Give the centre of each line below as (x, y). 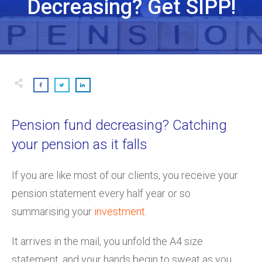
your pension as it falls (80, 144)
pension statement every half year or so (101, 193)
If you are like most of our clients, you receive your (125, 175)
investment (120, 211)
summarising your (53, 211)
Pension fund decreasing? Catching (119, 125)
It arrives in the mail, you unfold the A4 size (107, 241)
